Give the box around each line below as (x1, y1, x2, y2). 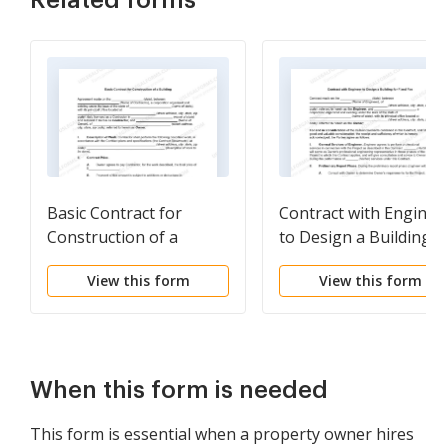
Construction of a (47, 226, 178, 248)
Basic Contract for (47, 202, 182, 224)
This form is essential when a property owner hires (30, 423, 414, 445)
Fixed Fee (279, 250, 347, 272)
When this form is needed (30, 378, 328, 402)
